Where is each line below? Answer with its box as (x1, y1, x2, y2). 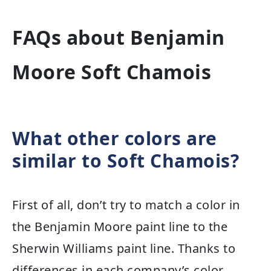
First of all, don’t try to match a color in (12, 196, 240, 213)
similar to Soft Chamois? (12, 148, 239, 173)
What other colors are (12, 125, 217, 151)
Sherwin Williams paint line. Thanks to (12, 240, 235, 256)
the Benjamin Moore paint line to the (12, 218, 227, 235)
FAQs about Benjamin (12, 24, 225, 51)
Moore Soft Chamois (12, 59, 211, 85)
